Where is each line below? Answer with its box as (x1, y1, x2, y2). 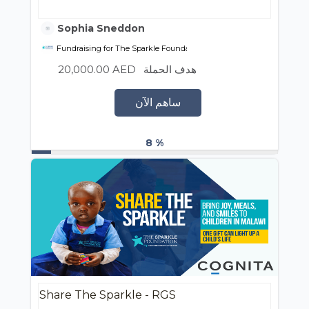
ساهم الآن (134, 96, 181, 110)
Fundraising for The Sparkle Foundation (54, 43, 204, 54)
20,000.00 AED (55, 63, 139, 77)
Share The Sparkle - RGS (39, 288, 176, 301)
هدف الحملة (143, 63, 197, 77)
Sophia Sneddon (54, 22, 145, 35)
